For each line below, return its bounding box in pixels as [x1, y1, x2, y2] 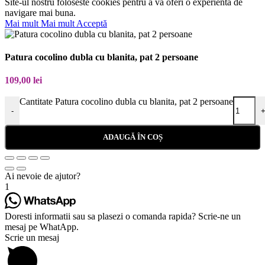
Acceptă [76, 18, 107, 28]
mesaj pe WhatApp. [5, 222, 79, 232]
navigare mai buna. [5, 7, 76, 18]
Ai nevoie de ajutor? [5, 171, 80, 182]
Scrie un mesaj [5, 232, 59, 243]
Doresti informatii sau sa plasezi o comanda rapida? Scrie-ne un [5, 211, 241, 222]
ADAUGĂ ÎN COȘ [102, 132, 163, 142]
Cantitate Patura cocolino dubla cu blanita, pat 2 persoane [20, 96, 233, 107]
